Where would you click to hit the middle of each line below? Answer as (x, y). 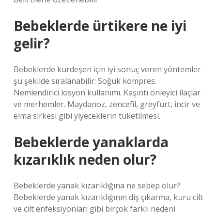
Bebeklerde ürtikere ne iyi (100, 26)
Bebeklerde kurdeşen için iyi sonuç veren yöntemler (107, 69)
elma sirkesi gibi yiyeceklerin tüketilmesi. (87, 116)
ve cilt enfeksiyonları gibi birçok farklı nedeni (94, 209)
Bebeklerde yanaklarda (91, 142)
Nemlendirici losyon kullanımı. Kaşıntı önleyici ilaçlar (107, 93)
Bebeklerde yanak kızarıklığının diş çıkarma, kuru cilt (108, 197)
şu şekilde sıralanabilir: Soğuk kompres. (85, 81)
